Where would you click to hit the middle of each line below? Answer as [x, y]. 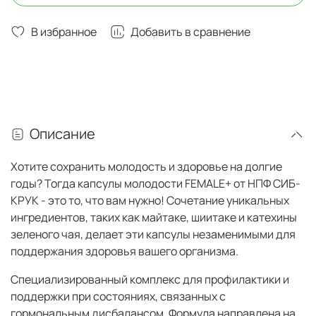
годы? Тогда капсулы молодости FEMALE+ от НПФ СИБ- [156, 184]
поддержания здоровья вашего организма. [126, 251]
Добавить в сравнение [190, 32]
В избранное [64, 32]
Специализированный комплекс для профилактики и [150, 280]
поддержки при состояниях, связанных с [118, 297]
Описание [62, 134]
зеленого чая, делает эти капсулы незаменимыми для [153, 235]
